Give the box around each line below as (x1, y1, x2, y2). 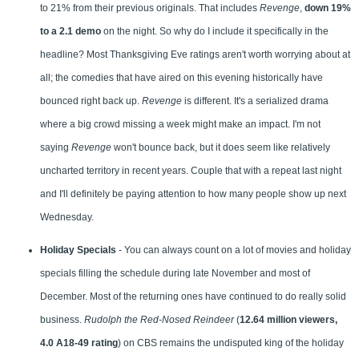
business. (40, 314, 84, 326)
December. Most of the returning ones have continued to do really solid (40, 291, 346, 303)
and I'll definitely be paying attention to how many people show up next (40, 188, 346, 200)
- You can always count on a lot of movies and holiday (116, 244, 351, 256)
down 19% (305, 2, 351, 14)
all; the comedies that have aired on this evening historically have (40, 72, 323, 84)
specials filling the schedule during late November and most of (40, 268, 310, 280)
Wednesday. (40, 212, 94, 224)
